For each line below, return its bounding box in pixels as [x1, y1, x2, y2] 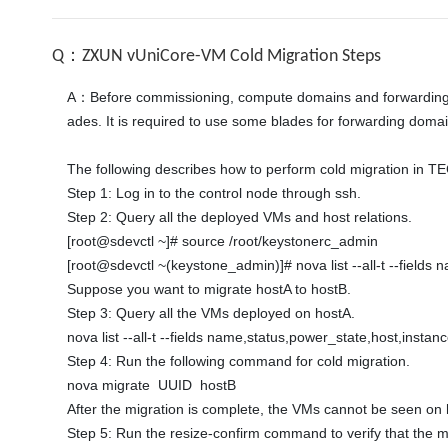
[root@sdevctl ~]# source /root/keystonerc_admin [67, 233, 382, 249]
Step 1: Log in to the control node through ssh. [67, 185, 365, 201]
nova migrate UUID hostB [67, 377, 240, 393]
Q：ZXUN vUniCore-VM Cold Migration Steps [52, 47, 381, 66]
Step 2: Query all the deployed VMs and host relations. [67, 209, 416, 225]
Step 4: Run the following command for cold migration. [67, 353, 414, 369]
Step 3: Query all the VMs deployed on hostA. [67, 305, 359, 321]
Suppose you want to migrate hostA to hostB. [67, 281, 355, 297]
